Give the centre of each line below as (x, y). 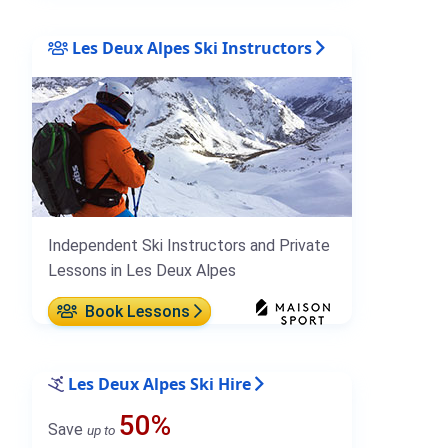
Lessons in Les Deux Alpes (142, 271)
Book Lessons (135, 312)
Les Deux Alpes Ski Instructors (190, 48)
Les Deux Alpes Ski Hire (159, 384)
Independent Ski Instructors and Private (189, 246)
